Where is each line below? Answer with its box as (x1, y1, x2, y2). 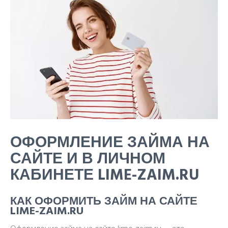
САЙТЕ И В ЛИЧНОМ (10, 147, 165, 172)
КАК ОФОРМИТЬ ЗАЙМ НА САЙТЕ (10, 192, 197, 211)
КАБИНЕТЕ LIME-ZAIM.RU (10, 163, 199, 188)
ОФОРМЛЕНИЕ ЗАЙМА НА (10, 130, 210, 155)
